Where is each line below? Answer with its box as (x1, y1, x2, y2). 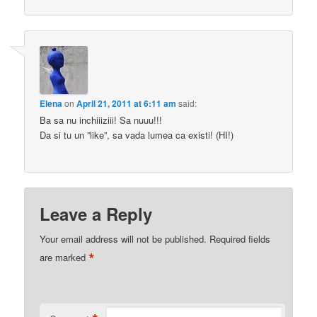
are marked (40, 250, 89, 265)
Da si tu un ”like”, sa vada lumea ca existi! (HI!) (40, 127, 234, 142)
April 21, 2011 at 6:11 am (76, 96, 177, 110)
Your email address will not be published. (40, 232, 207, 246)
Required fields (209, 232, 271, 246)
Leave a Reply (40, 202, 153, 226)
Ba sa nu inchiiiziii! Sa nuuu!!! (40, 113, 163, 127)
